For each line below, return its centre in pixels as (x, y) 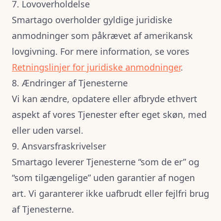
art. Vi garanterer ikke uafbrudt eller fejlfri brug (110, 193)
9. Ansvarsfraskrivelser (59, 146)
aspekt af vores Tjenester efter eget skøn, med (109, 114)
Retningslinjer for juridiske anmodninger (96, 67)
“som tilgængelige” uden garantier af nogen (103, 178)
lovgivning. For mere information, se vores (101, 51)
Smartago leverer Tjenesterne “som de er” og (106, 162)
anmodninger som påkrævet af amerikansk (102, 36)
